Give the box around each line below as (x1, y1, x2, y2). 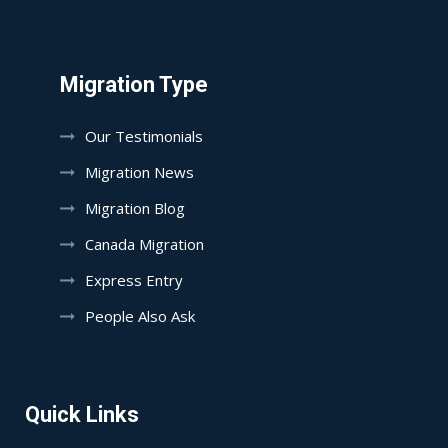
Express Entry (85, 269, 183, 290)
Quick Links (25, 401, 139, 427)
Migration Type (60, 71, 208, 97)
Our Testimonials (85, 125, 203, 146)
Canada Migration (85, 233, 204, 254)
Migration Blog (85, 197, 185, 218)
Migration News (85, 161, 194, 182)
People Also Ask (85, 305, 195, 326)
